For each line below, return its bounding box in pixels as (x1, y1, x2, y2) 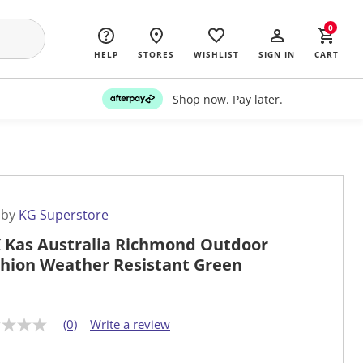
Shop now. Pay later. (172, 91, 283, 107)
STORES (138, 49, 174, 60)
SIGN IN (258, 49, 295, 60)
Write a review (90, 316, 170, 333)
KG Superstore (19, 206, 109, 224)
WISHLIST (194, 49, 239, 60)
